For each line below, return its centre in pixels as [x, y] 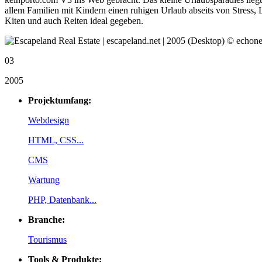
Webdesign [49, 120]
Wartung [44, 180]
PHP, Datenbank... [62, 200]
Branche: [46, 220]
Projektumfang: [60, 101]
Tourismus [47, 240]
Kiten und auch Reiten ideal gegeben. [74, 21]
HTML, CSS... [56, 140]
